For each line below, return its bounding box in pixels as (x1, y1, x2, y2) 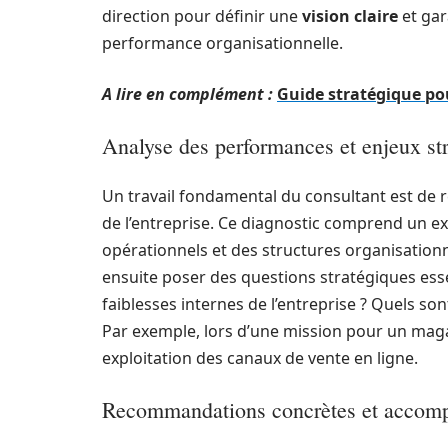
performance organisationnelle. (102, 32, 343, 54)
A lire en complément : (102, 83, 273, 105)
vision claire (302, 5, 398, 27)
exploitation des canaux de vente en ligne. (102, 347, 418, 369)
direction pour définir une (102, 5, 302, 27)
